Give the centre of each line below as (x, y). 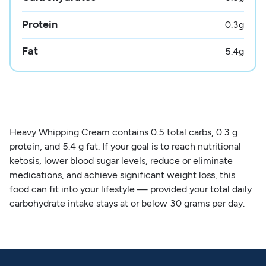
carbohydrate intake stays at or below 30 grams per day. (127, 203)
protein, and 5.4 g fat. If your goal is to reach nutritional (125, 146)
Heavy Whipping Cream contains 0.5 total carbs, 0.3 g (123, 132)
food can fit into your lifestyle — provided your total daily (130, 189)
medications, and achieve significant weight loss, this (122, 175)
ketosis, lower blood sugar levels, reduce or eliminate (121, 160)
